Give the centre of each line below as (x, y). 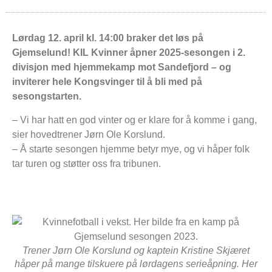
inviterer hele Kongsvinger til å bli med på (107, 82)
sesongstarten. (47, 97)
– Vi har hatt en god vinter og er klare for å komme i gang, (134, 120)
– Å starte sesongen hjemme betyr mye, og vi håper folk (131, 149)
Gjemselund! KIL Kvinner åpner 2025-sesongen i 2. (129, 53)
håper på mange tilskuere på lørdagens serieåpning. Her (136, 264)
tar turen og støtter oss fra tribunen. (87, 163)
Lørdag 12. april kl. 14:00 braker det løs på (108, 38)
